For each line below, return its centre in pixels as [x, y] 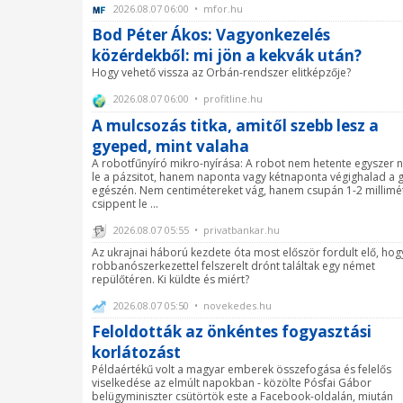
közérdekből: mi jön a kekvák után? [227, 56]
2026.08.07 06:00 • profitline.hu [187, 99]
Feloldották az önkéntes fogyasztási [232, 331]
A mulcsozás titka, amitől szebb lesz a [235, 125]
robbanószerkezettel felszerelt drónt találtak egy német [233, 265]
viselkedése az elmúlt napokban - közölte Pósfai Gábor [232, 382]
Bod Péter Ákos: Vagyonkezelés [211, 35]
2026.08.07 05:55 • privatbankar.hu [195, 229]
